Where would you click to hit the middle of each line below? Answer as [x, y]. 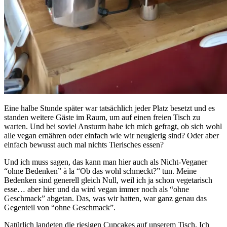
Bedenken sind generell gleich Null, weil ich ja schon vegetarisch [108, 180]
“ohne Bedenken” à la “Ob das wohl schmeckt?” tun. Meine [100, 171]
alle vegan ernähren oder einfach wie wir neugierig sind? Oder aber [111, 135]
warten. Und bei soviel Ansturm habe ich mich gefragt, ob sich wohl [113, 126]
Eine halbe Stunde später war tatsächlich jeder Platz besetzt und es [109, 108]
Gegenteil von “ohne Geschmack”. [60, 207]
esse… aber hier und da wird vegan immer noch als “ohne [97, 189]
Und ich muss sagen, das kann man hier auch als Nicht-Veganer [106, 162]
